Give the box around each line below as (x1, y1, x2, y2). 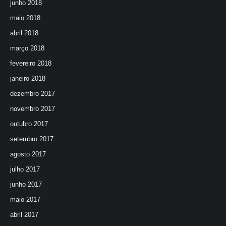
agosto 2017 (10, 150, 46, 158)
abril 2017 (10, 211, 38, 218)
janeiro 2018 (10, 75, 45, 82)
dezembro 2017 (10, 90, 55, 97)
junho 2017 (10, 181, 42, 188)
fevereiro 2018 (10, 60, 51, 67)
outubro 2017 (10, 120, 48, 128)
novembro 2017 (10, 105, 55, 112)
